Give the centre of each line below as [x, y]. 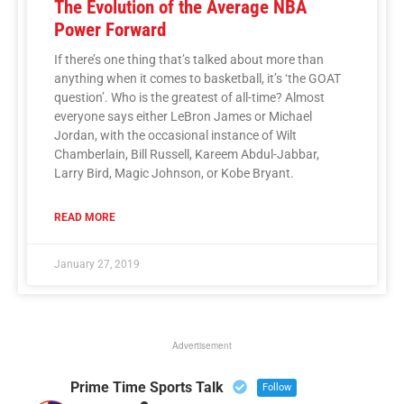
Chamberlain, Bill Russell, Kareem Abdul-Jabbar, [187, 154]
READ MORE [85, 217]
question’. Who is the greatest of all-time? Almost [189, 97]
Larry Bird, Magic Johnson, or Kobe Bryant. [174, 173]
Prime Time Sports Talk [147, 387]
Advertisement [202, 345]
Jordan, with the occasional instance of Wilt [175, 135]
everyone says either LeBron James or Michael [183, 116]
